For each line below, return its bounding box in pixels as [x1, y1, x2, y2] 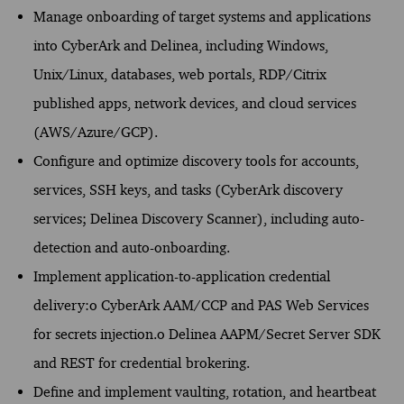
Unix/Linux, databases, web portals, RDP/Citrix [32, 65, 326, 83]
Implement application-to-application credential [32, 267, 331, 285]
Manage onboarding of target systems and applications [32, 7, 371, 25]
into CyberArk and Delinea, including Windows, [32, 36, 328, 54]
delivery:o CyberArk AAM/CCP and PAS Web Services [32, 296, 369, 314]
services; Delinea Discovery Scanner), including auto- [32, 209, 364, 227]
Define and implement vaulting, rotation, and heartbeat [32, 382, 376, 400]
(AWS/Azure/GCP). [32, 123, 158, 141]
